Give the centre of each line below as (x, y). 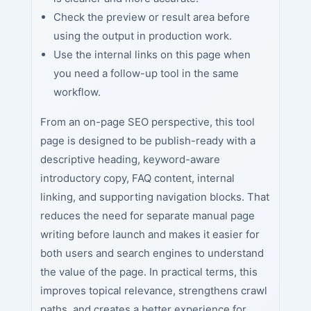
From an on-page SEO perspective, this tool (147, 122)
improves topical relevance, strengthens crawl (153, 291)
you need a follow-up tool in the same (146, 74)
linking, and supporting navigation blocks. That (154, 197)
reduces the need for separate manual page (147, 216)
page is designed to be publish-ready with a (148, 141)
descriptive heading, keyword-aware (130, 160)
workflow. (77, 92)
